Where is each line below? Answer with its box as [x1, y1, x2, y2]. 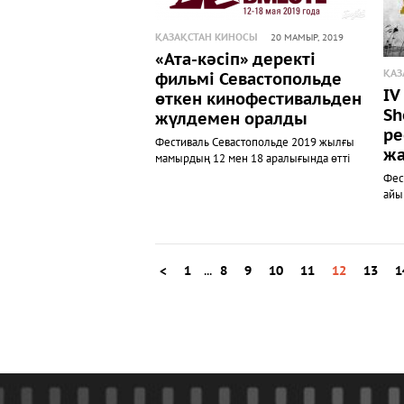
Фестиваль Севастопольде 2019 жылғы [155, 135, 354, 150]
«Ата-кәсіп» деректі [155, 50, 316, 69]
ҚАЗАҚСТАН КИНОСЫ [155, 32, 258, 43]
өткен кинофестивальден [155, 90, 362, 109]
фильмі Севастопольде [155, 70, 342, 89]
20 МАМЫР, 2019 [271, 32, 344, 43]
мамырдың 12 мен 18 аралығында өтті [155, 151, 350, 166]
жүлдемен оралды [155, 110, 308, 129]
